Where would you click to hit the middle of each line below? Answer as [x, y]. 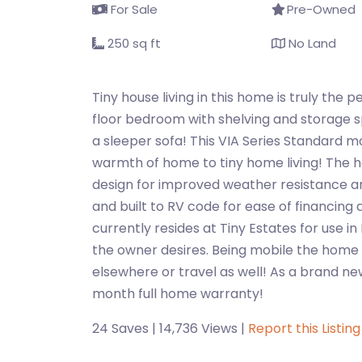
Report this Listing [304, 328]
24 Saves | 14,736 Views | [170, 328]
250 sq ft [133, 43]
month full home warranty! [178, 294]
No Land [310, 43]
